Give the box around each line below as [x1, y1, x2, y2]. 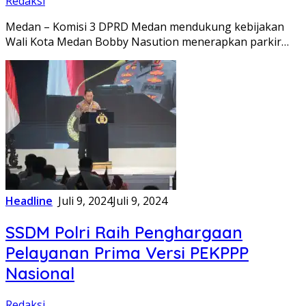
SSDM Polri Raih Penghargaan [5, 221, 242, 242]
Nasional [5, 262, 74, 283]
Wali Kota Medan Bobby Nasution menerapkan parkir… [5, 33, 289, 49]
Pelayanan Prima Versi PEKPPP [5, 242, 249, 263]
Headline [5, 193, 53, 208]
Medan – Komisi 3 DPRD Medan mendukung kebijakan [5, 18, 284, 34]
